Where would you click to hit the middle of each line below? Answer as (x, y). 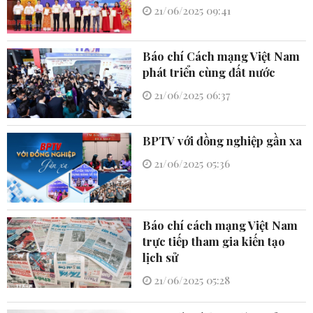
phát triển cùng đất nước (209, 72)
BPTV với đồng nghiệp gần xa (223, 141)
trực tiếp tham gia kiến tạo (214, 241)
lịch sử (161, 257)
